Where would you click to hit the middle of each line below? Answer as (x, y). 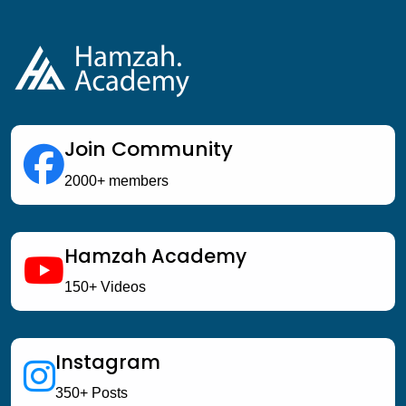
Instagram (108, 362)
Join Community (149, 149)
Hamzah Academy (155, 256)
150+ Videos (105, 286)
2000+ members (116, 180)
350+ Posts (92, 392)
